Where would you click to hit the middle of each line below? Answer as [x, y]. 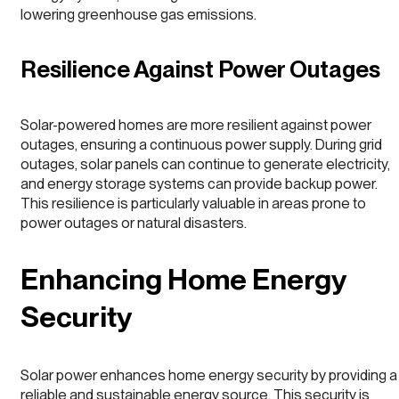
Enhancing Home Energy [183, 280]
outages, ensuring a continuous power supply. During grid [201, 144]
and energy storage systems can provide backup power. [199, 183]
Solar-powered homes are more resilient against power [196, 124]
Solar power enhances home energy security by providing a [209, 375]
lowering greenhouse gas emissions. [138, 15]
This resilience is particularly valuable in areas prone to [193, 203]
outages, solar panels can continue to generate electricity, [205, 163]
